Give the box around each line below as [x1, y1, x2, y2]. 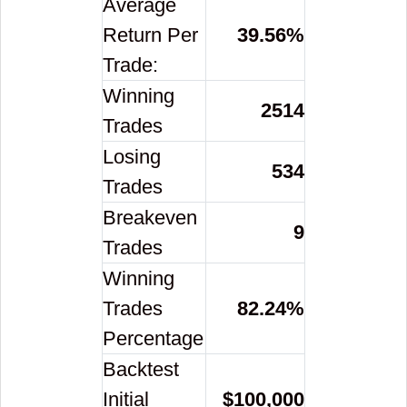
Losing [103, 145, 161, 169]
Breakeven [103, 206, 197, 230]
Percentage [103, 327, 203, 351]
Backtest [103, 358, 179, 382]
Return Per [103, 24, 198, 47]
